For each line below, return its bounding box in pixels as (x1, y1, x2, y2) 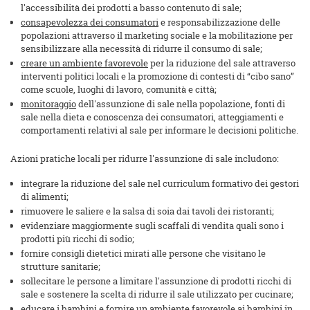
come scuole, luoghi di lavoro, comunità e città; (21, 83, 217, 96)
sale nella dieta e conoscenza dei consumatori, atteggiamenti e (21, 111, 284, 124)
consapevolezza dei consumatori (21, 16, 158, 29)
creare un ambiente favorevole (21, 57, 148, 70)
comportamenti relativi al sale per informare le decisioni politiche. (21, 124, 298, 137)
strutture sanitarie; (21, 260, 100, 273)
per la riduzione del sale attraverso (148, 57, 295, 70)
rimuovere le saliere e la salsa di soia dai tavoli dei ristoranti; (21, 205, 276, 218)
